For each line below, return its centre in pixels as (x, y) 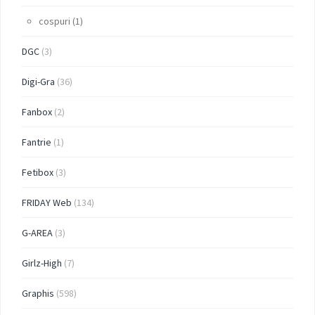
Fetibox (38, 172)
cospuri (54, 21)
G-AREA (37, 232)
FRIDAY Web (47, 202)
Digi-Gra (38, 81)
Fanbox (37, 111)
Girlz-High (42, 263)
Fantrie (37, 142)
